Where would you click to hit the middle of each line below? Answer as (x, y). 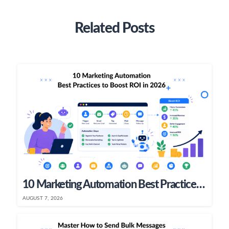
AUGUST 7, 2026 (43, 198)
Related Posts (114, 28)
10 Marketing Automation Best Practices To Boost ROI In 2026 (200, 184)
